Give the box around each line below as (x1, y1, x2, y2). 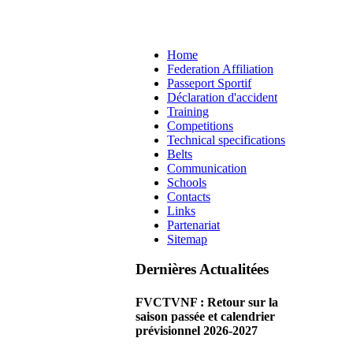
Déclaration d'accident (167, 90, 277, 104)
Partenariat (167, 217, 220, 232)
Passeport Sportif (167, 76, 251, 90)
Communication (167, 161, 247, 175)
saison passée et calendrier (136, 309, 275, 323)
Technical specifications (167, 132, 285, 147)
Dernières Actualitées (136, 261, 269, 278)
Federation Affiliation (167, 61, 273, 76)
